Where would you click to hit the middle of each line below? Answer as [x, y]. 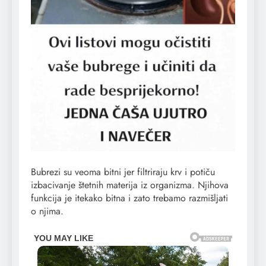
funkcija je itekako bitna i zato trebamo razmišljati [129, 198]
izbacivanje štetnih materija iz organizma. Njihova [130, 185]
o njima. [47, 211]
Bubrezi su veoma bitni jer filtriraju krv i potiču [123, 172]
